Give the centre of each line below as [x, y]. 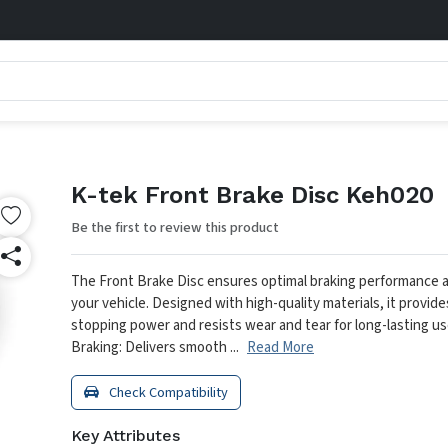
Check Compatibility [167, 392]
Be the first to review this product [175, 227]
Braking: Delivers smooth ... [155, 347]
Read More [280, 347]
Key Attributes [125, 435]
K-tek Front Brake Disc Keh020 [252, 195]
